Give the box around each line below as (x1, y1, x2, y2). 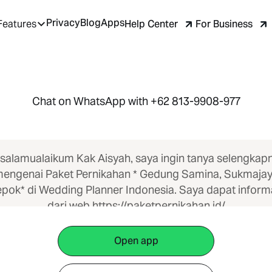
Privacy (46, 16, 80, 30)
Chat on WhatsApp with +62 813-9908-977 (32, 94, 240, 108)
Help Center (124, 17, 178, 30)
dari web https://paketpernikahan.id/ (47, 199, 225, 212)
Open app (114, 234, 158, 247)
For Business (195, 17, 253, 30)
